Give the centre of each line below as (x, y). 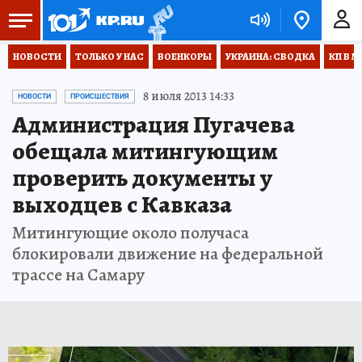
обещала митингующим (145, 151)
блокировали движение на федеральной (168, 254)
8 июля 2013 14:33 (189, 96)
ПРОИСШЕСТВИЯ (100, 96)
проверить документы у (142, 178)
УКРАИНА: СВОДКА (270, 57)
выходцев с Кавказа (122, 204)
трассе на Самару (78, 275)
